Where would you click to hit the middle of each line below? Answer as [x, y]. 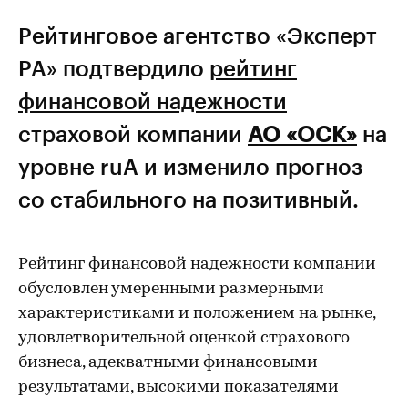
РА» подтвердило [114, 68]
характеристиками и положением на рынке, [197, 314]
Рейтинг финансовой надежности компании [197, 265]
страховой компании [133, 133]
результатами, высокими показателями [178, 388]
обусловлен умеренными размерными [171, 289]
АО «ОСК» [302, 133]
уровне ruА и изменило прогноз [190, 166]
